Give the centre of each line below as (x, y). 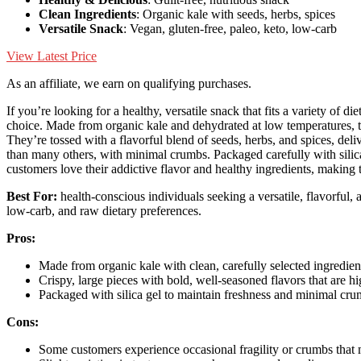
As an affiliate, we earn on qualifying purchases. (129, 83)
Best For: (32, 196)
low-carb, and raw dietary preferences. (104, 210)
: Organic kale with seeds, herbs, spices (236, 14)
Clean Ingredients (87, 14)
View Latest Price (52, 56)
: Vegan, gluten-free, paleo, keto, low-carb (230, 28)
